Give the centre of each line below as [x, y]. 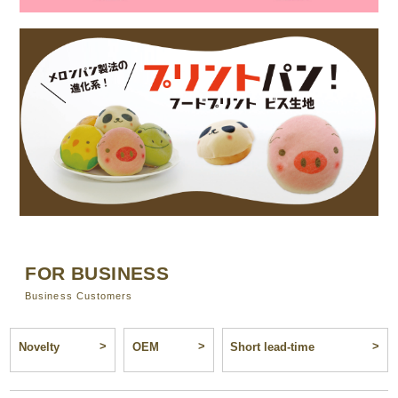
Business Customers [79, 296]
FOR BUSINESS [97, 274]
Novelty [40, 348]
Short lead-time [273, 348]
